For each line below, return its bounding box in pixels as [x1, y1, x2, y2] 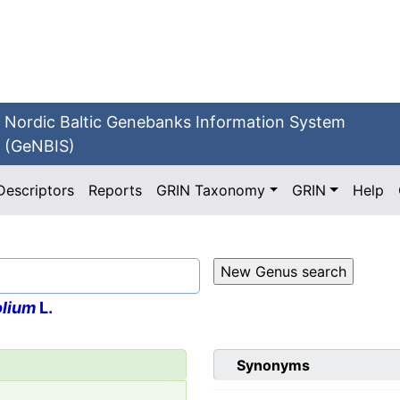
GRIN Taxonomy [156, 181, 266, 199]
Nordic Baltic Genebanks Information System [4, 112, 346, 131]
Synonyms [237, 356, 310, 375]
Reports [88, 181, 143, 199]
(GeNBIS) [4, 137, 76, 155]
